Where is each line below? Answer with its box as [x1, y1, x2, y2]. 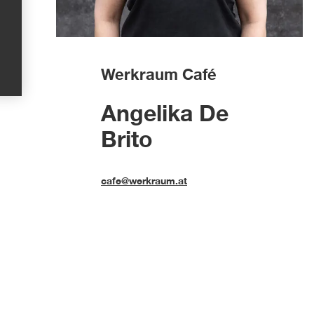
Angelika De [101, 100, 228, 126]
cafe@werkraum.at [101, 175, 187, 186]
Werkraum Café [101, 65, 217, 83]
